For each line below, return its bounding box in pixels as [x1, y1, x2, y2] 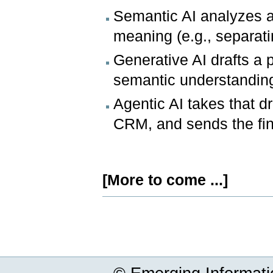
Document [102, 196, 138, 205]
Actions [102, 205, 129, 214]
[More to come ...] [102, 172, 229, 189]
